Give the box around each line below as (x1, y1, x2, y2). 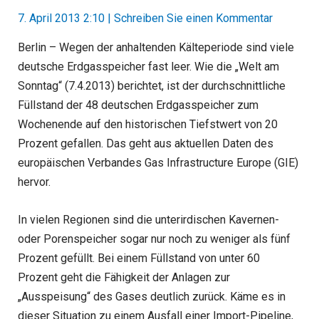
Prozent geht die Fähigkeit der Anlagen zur (17, 271, 230, 285)
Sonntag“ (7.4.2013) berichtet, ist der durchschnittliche (17, 79, 286, 93)
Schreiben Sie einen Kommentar (113, 11, 273, 26)
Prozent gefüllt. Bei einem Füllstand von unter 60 (17, 251, 260, 266)
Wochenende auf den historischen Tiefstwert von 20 (17, 117, 278, 132)
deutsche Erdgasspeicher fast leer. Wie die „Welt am (17, 60, 279, 74)
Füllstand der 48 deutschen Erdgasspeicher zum (17, 98, 258, 113)
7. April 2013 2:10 (17, 11, 108, 26)
